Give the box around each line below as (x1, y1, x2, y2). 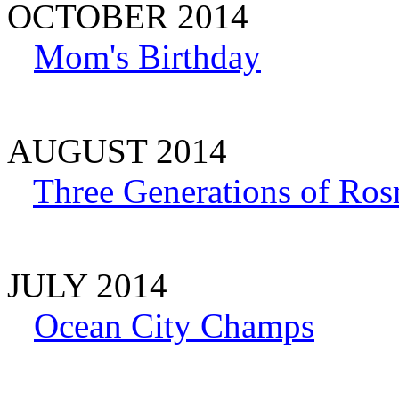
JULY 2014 (7, 265, 167, 305)
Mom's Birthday (34, 37, 261, 76)
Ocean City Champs (34, 305, 314, 345)
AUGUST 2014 (7, 131, 227, 170)
